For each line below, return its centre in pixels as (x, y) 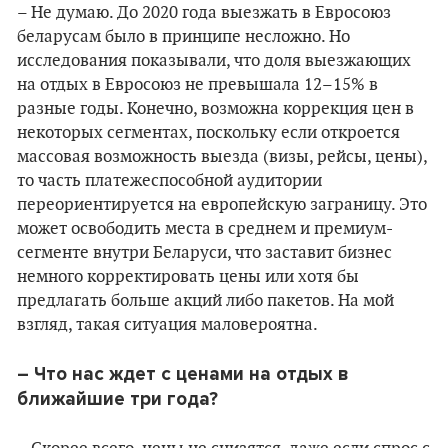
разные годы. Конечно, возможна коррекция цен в (215, 109)
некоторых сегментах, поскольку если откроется (208, 133)
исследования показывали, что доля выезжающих (214, 61)
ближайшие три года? (117, 399)
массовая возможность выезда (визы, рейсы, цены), (222, 157)
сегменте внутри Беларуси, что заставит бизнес (204, 253)
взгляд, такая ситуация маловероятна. (167, 325)
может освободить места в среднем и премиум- (205, 229)
